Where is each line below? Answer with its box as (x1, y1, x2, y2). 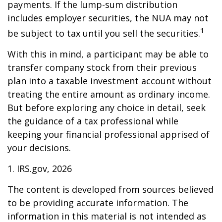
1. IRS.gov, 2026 (7, 163, 72, 174)
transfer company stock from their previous (7, 61, 197, 73)
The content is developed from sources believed (7, 183, 214, 195)
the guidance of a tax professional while (7, 115, 178, 127)
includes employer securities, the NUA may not (7, 12, 209, 24)
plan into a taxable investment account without (7, 75, 212, 87)
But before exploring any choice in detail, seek (7, 102, 206, 113)
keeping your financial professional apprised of (7, 128, 210, 140)
